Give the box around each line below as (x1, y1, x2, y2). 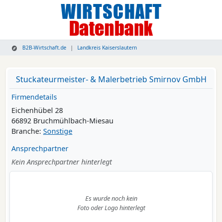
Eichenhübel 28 (11, 106, 63, 115)
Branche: (11, 126, 43, 136)
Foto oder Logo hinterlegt (77, 203, 145, 213)
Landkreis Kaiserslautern (77, 44, 137, 52)
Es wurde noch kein (85, 194, 137, 203)
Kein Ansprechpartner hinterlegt (11, 157, 112, 167)
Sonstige (43, 126, 72, 136)
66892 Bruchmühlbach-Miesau (11, 116, 113, 126)
